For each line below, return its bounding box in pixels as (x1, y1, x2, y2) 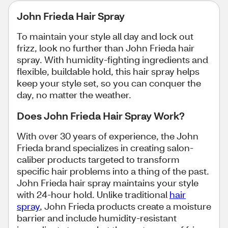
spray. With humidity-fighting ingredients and (17, 53, 208, 66)
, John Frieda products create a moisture (40, 200, 211, 212)
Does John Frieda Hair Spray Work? (17, 109, 185, 122)
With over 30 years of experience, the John (17, 130, 198, 142)
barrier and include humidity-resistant (17, 212, 177, 224)
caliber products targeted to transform (17, 153, 180, 165)
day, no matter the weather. (17, 89, 134, 101)
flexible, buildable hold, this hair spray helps (17, 65, 199, 77)
